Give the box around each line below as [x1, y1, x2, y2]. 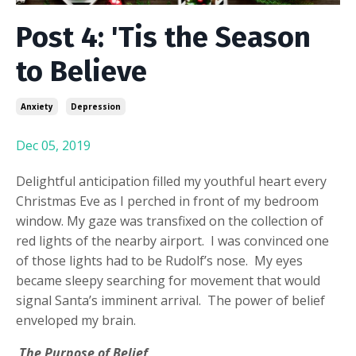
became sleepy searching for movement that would [16, 271, 320, 289]
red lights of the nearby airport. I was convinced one [16, 231, 329, 250]
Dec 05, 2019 [16, 136, 91, 154]
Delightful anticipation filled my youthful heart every [16, 172, 327, 190]
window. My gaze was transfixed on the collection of [16, 211, 323, 230]
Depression [71, 100, 121, 112]
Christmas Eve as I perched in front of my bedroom [16, 192, 319, 210]
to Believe [16, 53, 147, 89]
